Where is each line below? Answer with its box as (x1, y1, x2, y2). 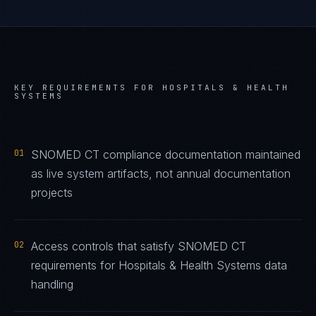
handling (31, 277, 73, 291)
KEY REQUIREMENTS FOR (14, 83, 162, 92)
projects (31, 186, 73, 200)
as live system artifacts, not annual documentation (31, 166, 291, 181)
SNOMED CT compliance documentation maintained (31, 147, 300, 162)
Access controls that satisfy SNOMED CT (31, 239, 246, 253)
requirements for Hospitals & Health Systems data (31, 258, 287, 272)
